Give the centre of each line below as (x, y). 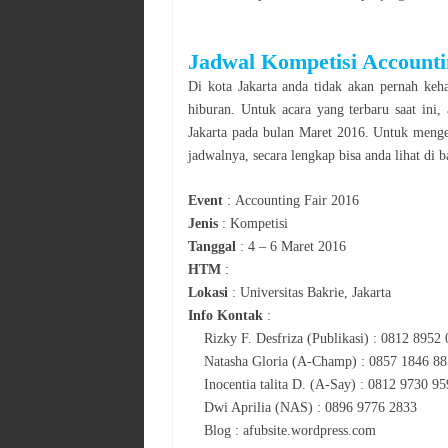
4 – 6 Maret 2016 (297, 246)
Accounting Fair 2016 (297, 200)
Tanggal (212, 246)
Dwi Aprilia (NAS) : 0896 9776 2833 (310, 407)
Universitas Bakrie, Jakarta (315, 292)
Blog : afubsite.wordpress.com (290, 430)
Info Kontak (225, 315)
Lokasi (210, 292)
